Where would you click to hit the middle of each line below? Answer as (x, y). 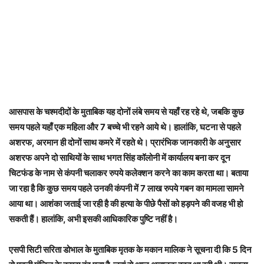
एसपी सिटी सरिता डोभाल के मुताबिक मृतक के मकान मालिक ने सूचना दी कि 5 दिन (130, 250)
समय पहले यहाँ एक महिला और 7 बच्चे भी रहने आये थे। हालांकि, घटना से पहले (125, 127)
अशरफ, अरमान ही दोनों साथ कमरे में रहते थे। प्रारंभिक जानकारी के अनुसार (125, 143)
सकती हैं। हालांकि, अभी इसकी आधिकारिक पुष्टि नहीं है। (93, 219)
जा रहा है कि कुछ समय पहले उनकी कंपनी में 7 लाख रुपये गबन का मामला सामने (126, 189)
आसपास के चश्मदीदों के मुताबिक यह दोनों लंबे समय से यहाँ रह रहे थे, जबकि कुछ (126, 112)
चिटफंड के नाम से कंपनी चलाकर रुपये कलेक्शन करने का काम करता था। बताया (128, 173)
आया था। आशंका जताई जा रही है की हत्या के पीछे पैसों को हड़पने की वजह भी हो (126, 204)
